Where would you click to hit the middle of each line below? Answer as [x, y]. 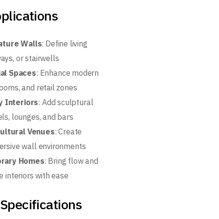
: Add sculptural [66, 102]
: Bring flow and [71, 161]
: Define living [65, 44]
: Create [68, 131]
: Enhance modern [67, 73]
